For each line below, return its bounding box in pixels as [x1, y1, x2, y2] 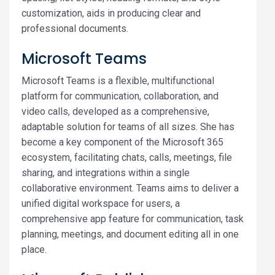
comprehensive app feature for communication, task [21, 213, 244, 225]
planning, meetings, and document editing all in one [21, 228, 239, 240]
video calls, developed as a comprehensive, [21, 106, 209, 117]
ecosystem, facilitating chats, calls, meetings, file [21, 152, 232, 163]
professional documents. [21, 23, 128, 34]
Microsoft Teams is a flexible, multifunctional [21, 75, 214, 87]
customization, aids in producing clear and [21, 7, 201, 19]
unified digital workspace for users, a [21, 198, 180, 209]
